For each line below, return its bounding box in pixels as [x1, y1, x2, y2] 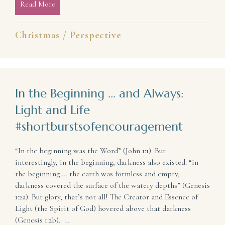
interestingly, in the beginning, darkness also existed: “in [15, 157, 198, 168]
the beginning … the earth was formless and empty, [15, 169, 180, 179]
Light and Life [15, 102, 90, 118]
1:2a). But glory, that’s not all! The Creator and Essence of [15, 192, 198, 202]
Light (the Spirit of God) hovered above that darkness [15, 203, 191, 214]
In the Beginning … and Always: [15, 86, 184, 101]
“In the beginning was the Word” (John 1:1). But [15, 146, 166, 156]
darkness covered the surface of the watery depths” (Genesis [15, 180, 210, 191]
